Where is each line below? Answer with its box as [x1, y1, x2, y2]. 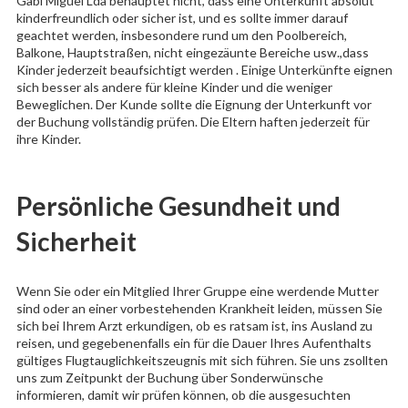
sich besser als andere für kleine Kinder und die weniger [15, 79, 332, 96]
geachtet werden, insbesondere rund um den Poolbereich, [15, 27, 347, 44]
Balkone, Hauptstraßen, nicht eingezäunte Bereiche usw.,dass [15, 45, 369, 61]
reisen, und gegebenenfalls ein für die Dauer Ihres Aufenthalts [15, 335, 372, 352]
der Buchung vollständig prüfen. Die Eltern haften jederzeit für [15, 114, 370, 130]
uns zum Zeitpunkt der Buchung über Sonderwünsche [15, 370, 323, 386]
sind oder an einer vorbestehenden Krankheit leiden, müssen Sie [15, 301, 382, 317]
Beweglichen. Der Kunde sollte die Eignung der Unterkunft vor [15, 97, 372, 113]
